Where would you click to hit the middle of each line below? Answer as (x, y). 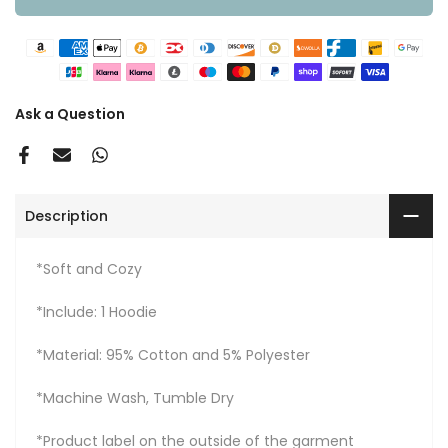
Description (66, 215)
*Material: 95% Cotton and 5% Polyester (173, 355)
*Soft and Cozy (89, 269)
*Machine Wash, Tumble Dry (135, 398)
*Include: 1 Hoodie (96, 312)
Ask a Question (70, 114)
